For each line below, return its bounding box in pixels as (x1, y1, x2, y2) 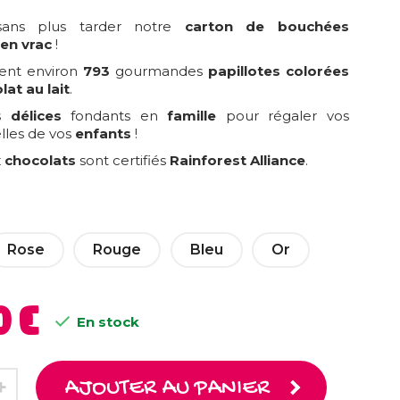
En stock (72, 312, 139, 330)
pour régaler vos (216, 106, 349, 124)
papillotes (207, 62, 280, 79)
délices (10, 106, 62, 124)
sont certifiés (75, 151, 170, 169)
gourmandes (109, 62, 208, 79)
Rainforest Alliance (169, 151, 305, 169)
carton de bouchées (184, 17, 349, 35)
